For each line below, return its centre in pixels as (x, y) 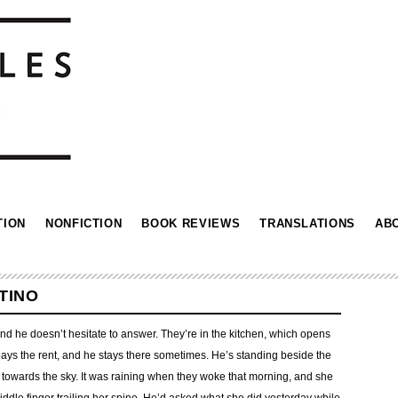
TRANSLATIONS (308, 223)
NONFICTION (84, 223)
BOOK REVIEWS (191, 223)
